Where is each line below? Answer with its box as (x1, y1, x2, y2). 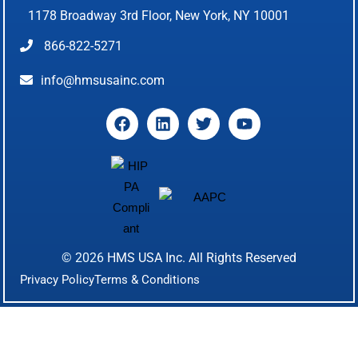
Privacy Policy (20, 272, 95, 287)
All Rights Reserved (189, 249, 296, 265)
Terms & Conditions (94, 272, 201, 287)
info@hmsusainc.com (41, 72, 165, 88)
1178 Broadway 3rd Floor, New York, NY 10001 (28, 7, 290, 23)
